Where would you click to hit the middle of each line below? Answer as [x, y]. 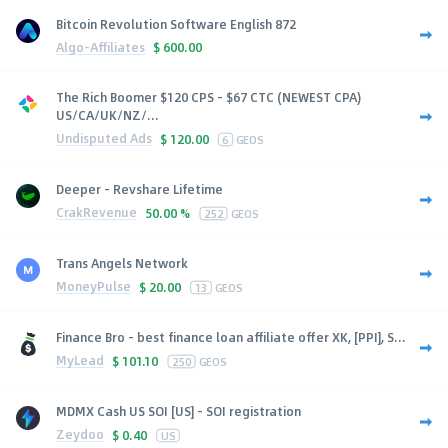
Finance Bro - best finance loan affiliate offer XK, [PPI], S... [231, 336]
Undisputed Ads [104, 138]
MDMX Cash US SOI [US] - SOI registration [178, 410]
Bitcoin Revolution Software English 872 [176, 23]
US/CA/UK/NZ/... [107, 114]
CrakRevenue [96, 212]
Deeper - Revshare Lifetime [139, 188]
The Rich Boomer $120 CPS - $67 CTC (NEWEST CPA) [208, 96]
